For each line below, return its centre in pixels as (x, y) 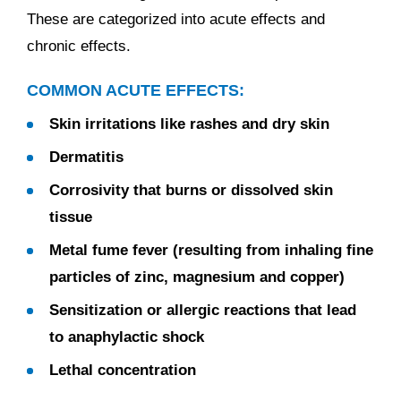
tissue (71, 217)
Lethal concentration (123, 370)
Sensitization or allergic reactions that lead (203, 310)
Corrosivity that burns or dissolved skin (191, 190)
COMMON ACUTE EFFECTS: (136, 90)
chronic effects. (79, 46)
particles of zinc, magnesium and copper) (197, 277)
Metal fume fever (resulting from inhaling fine (211, 250)
